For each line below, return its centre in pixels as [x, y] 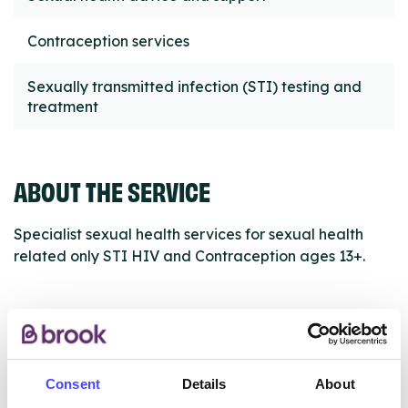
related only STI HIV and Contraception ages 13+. [189, 256]
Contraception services [108, 41]
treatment [63, 107]
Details [204, 384]
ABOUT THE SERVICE [112, 190]
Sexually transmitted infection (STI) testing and [194, 87]
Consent [73, 384]
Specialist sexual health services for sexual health [189, 235]
